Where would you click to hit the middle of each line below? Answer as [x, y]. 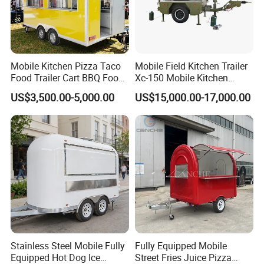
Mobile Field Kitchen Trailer [191, 66]
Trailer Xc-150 [163, 90]
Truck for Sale [40, 90]
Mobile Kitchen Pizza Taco [66, 66]
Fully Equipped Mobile [181, 246]
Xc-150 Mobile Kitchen [181, 78]
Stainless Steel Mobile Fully [68, 246]
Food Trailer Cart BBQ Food [67, 78]
